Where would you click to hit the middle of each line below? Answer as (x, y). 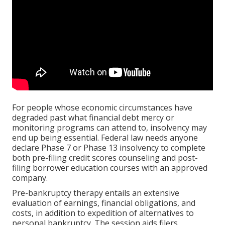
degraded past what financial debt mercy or (93, 118)
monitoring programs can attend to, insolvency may (109, 128)
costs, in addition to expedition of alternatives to (103, 213)
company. (30, 178)
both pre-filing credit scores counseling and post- (105, 158)
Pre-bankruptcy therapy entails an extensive (96, 193)
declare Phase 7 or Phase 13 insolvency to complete (109, 148)
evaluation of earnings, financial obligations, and (104, 203)
